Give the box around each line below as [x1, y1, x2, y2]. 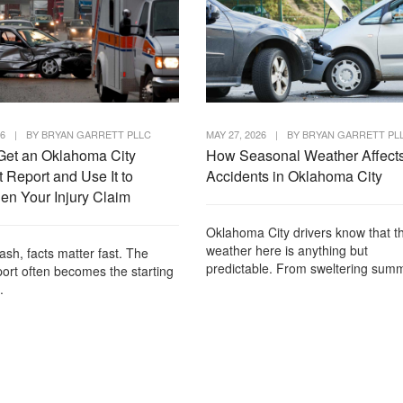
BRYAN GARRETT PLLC [41, 126, 152, 141]
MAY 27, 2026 [205, 126, 266, 141]
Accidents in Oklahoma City [205, 165, 382, 186]
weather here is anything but [205, 240, 368, 259]
